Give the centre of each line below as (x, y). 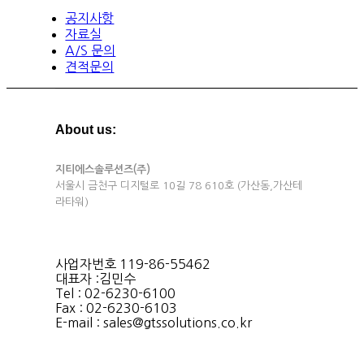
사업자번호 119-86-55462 (132, 264)
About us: (85, 130)
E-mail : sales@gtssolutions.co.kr (153, 322)
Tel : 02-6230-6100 (115, 293)
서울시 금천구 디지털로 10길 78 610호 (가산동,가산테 (178, 186)
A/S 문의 (91, 50)
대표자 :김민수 (95, 278)
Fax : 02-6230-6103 (116, 308)
